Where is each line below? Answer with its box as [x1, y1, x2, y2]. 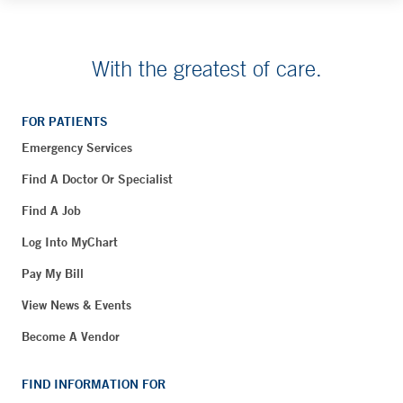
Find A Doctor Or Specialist [22, 170, 173, 187]
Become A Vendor [22, 327, 120, 345]
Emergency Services [22, 139, 132, 156]
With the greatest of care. [92, 55, 322, 81]
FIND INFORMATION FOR [22, 375, 166, 392]
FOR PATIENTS [22, 112, 108, 130]
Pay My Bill [22, 264, 84, 282]
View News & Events [22, 296, 131, 313]
